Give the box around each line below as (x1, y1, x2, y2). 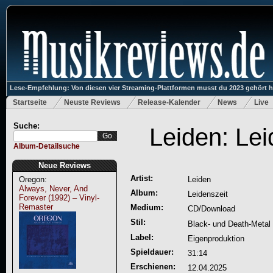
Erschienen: (130, 262, 175, 271)
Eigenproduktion (187, 234, 244, 243)
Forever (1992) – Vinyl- (18, 193, 99, 202)
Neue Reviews (38, 161, 91, 170)
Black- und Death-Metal (187, 219, 271, 229)
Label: (130, 233, 154, 242)
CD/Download (187, 204, 235, 213)
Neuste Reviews (63, 98, 121, 107)
